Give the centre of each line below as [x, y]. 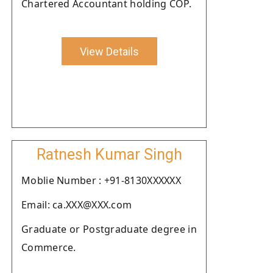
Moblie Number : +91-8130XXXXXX [101, 180]
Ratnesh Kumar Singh [109, 154]
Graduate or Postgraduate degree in [109, 229]
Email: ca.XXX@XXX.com [77, 205]
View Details [109, 51]
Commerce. [49, 247]
